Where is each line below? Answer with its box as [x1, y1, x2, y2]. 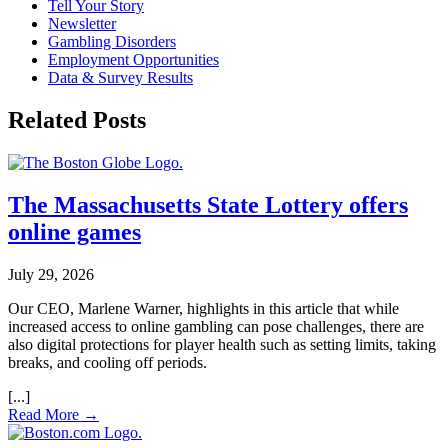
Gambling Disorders [48, 33, 176, 51]
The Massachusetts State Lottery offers [8, 191, 408, 218]
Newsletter [48, 15, 116, 33]
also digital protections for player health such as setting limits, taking [8, 335, 436, 353]
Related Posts [8, 107, 146, 134]
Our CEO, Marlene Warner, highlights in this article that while [8, 299, 399, 317]
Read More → [8, 405, 99, 423]
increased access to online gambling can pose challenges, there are [8, 317, 424, 335]
